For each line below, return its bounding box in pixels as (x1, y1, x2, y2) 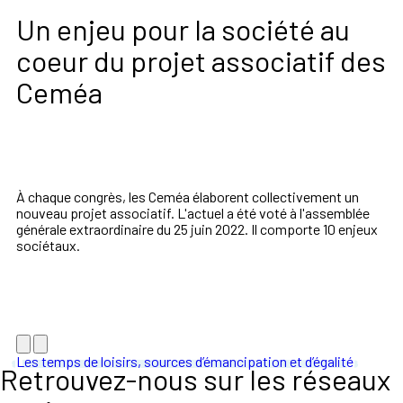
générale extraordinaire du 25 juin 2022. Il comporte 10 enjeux (16, 219, 378, 237)
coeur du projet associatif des (16, 42, 386, 77)
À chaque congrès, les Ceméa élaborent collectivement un (16, 187, 359, 205)
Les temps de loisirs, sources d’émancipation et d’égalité (16, 352, 354, 370)
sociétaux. (16, 236, 80, 254)
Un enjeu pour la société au (16, 11, 350, 46)
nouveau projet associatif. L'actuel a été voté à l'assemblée (16, 203, 370, 221)
